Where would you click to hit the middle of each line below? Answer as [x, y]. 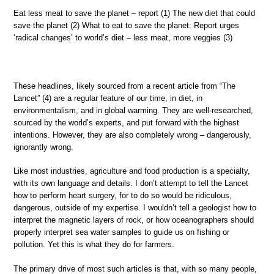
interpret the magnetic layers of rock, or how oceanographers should [134, 220]
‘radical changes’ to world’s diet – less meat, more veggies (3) [123, 37]
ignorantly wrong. [43, 147]
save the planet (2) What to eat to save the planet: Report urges [126, 25]
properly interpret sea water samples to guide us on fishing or [121, 232]
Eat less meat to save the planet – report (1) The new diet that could [134, 13]
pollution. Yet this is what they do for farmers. [94, 245]
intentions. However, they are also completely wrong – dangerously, [132, 135]
